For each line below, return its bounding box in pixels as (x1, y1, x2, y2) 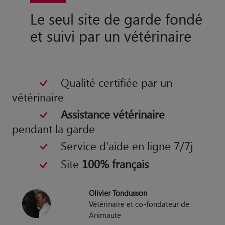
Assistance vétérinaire (60, 107, 165, 122)
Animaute (89, 209, 122, 220)
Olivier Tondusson (89, 187, 148, 198)
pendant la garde (12, 122, 95, 136)
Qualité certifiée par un (60, 75, 172, 89)
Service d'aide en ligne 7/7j (60, 139, 193, 153)
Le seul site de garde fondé (30, 9, 202, 28)
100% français (81, 157, 149, 171)
